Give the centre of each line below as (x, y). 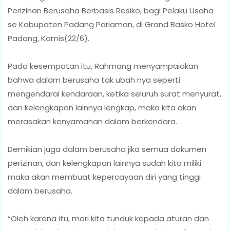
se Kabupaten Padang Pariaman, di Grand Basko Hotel (112, 24)
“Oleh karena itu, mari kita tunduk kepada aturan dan (108, 218)
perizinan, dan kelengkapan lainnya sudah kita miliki (104, 163)
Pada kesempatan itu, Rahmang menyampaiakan (103, 66)
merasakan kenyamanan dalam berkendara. (92, 121)
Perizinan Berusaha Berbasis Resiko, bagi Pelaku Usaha (111, 10)
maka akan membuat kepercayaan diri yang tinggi (104, 177)
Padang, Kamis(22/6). (49, 38)
